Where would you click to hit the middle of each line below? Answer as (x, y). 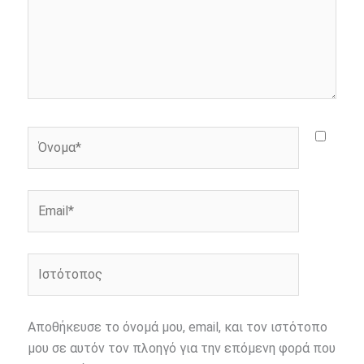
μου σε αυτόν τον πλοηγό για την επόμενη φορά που (182, 348)
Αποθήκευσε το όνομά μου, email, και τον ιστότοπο (178, 327)
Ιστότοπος (59, 262)
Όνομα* (49, 136)
